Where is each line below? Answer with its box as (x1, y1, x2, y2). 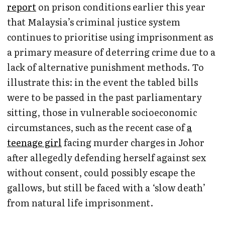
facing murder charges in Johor (62, 136, 204, 150)
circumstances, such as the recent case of (7, 121, 187, 135)
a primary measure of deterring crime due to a (7, 45, 215, 59)
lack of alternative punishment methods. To (7, 60, 204, 74)
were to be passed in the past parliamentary (7, 90, 202, 104)
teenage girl (7, 136, 62, 150)
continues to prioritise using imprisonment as (7, 30, 213, 44)
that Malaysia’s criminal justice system (7, 15, 180, 29)
